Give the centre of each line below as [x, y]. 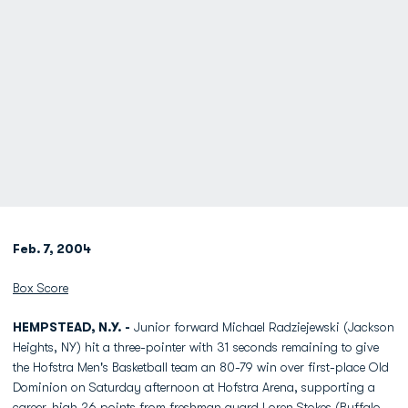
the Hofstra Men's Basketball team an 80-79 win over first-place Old [201, 367]
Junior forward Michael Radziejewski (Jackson [262, 327]
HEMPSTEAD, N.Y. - [71, 327]
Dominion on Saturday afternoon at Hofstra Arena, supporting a [194, 387]
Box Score [41, 288]
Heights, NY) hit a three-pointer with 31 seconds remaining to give [196, 347]
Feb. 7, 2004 [52, 249]
